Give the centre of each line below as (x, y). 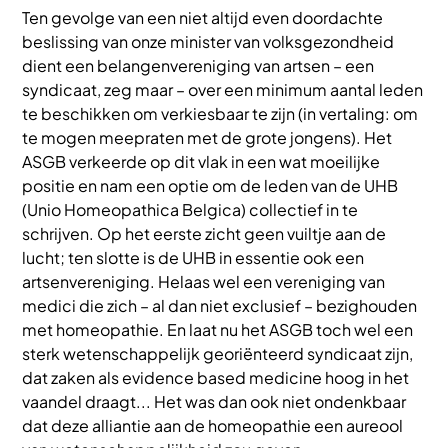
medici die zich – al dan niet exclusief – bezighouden (219, 305)
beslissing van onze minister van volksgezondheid (208, 41)
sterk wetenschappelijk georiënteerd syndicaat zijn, (217, 353)
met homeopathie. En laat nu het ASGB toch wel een (217, 329)
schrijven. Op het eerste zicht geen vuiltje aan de (204, 233)
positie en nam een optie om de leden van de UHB (210, 185)
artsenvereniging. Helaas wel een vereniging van (203, 281)
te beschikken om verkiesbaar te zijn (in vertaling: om (220, 113)
